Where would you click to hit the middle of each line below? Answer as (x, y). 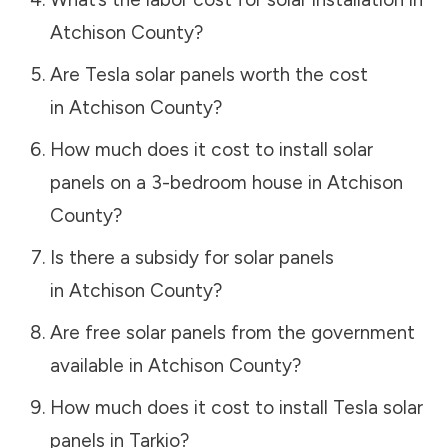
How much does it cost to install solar (211, 149)
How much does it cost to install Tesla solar (236, 407)
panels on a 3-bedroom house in (188, 182)
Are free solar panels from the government (232, 332)
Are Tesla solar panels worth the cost (208, 74)
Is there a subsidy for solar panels (191, 257)
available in (98, 365)
